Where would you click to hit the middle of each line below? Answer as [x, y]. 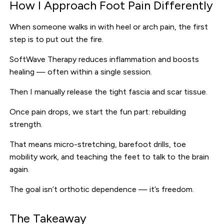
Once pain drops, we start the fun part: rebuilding [98, 111]
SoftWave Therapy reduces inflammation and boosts [104, 59]
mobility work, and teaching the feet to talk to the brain [109, 156]
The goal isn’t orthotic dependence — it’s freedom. [102, 189]
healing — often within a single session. [81, 71]
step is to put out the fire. [57, 39]
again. [20, 169]
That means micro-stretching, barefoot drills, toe [98, 144]
